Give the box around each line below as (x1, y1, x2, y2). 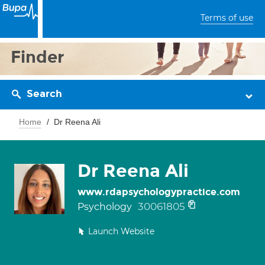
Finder (11, 47, 64, 67)
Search (27, 88, 62, 100)
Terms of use (201, 12, 253, 23)
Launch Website (88, 226, 154, 237)
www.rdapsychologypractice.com (77, 186, 240, 198)
